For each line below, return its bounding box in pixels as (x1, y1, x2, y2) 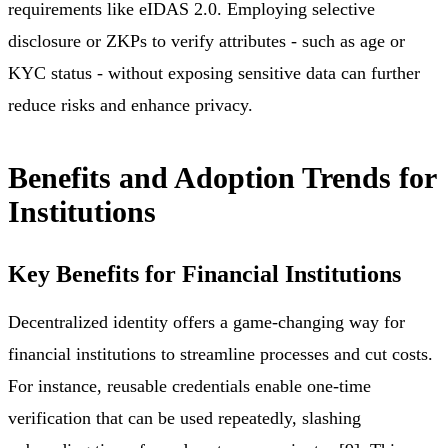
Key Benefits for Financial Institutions (8, 261, 401, 288)
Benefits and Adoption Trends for (8, 161, 436, 195)
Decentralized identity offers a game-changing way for (8, 312, 405, 333)
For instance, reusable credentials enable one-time (8, 376, 371, 397)
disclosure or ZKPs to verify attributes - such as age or (8, 31, 405, 52)
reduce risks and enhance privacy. (8, 95, 253, 116)
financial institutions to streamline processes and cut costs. (8, 344, 433, 365)
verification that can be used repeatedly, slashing (8, 408, 361, 429)
